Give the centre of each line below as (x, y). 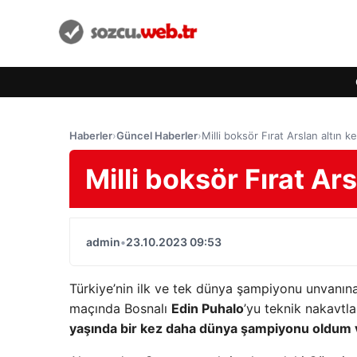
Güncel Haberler (157, 135)
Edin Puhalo (208, 308)
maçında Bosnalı (120, 308)
